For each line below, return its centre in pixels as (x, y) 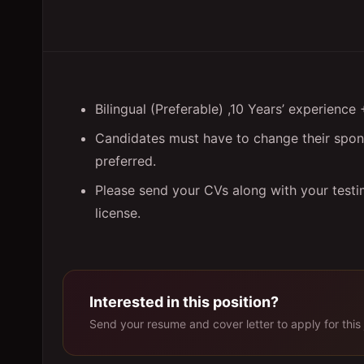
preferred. (126, 161)
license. (118, 213)
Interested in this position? (184, 302)
